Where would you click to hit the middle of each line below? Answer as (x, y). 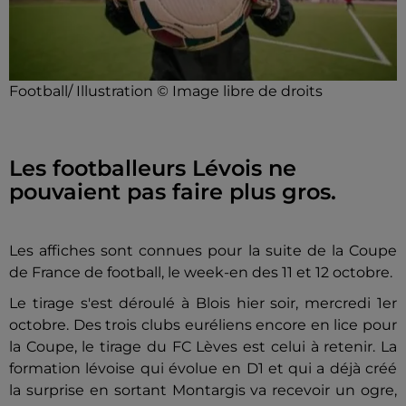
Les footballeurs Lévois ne (153, 168)
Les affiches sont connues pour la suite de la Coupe (203, 250)
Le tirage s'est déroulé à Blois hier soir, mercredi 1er (203, 303)
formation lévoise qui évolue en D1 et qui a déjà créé (203, 368)
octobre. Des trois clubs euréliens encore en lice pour (203, 324)
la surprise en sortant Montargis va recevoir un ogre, (203, 390)
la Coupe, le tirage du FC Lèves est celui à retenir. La (203, 346)
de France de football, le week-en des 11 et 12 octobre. (201, 272)
